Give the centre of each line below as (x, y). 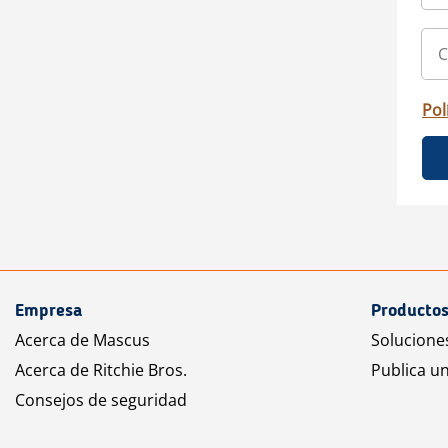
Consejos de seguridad (101, 400)
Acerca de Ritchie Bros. (101, 370)
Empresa (48, 311)
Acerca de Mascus (82, 340)
